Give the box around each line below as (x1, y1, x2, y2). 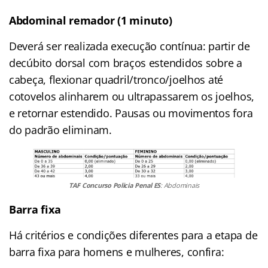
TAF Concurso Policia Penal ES (69, 181, 161, 190)
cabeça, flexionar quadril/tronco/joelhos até (9, 72, 224, 87)
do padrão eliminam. (9, 122, 112, 137)
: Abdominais (160, 181, 199, 190)
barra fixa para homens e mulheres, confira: (9, 245, 224, 260)
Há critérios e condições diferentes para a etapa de (9, 228, 258, 243)
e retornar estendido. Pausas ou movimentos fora (9, 105, 253, 120)
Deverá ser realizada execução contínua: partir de (9, 38, 250, 53)
